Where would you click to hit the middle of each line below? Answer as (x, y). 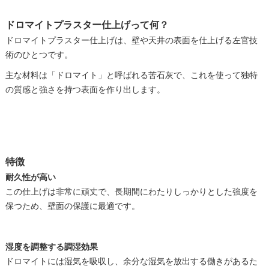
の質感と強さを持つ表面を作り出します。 (85, 89)
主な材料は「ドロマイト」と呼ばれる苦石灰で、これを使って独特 (131, 75)
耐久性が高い (30, 177)
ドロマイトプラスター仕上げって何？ (87, 24)
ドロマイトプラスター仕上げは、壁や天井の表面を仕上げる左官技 (131, 40)
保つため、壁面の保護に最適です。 (72, 206)
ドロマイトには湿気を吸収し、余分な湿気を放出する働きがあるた (131, 261)
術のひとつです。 (39, 54)
